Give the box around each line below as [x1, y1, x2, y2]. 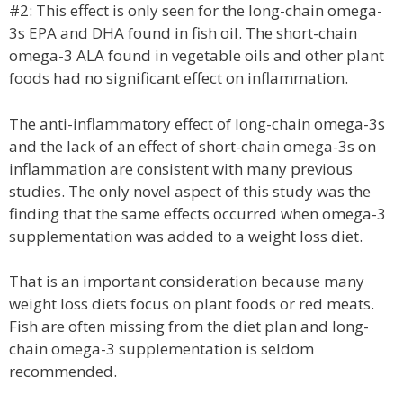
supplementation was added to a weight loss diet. [9, 225, 363, 246]
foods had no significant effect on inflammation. [9, 67, 348, 88]
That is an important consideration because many [9, 271, 364, 291]
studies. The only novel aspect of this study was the [9, 180, 371, 201]
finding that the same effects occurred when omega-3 [9, 202, 386, 224]
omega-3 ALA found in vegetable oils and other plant [9, 45, 384, 66]
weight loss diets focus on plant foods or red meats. [9, 293, 374, 314]
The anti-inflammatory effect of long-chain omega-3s [9, 112, 385, 134]
